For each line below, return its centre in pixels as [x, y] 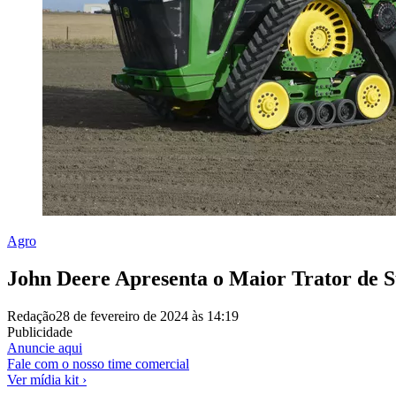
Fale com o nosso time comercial [98, 363]
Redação [31, 316]
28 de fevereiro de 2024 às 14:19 [147, 316]
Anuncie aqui [45, 347]
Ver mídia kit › [47, 379]
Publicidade [40, 331]
